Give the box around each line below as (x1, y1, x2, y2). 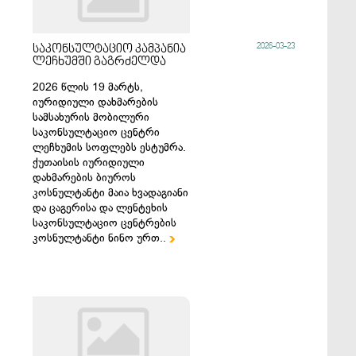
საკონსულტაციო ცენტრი (33, 125, 161, 140)
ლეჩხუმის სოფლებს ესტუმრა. (33, 140, 190, 155)
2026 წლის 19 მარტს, (33, 79, 144, 95)
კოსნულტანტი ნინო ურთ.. (33, 230, 170, 246)
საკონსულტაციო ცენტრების (33, 215, 177, 230)
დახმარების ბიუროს (33, 170, 137, 185)
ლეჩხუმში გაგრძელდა (33, 56, 167, 68)
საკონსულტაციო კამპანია (33, 43, 187, 56)
